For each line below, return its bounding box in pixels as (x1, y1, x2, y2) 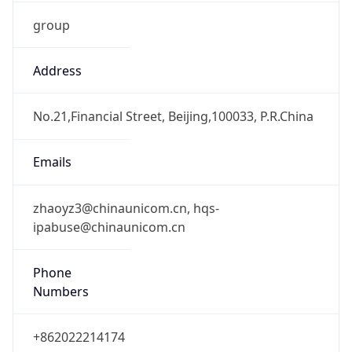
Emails (32, 153, 71, 171)
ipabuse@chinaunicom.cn (32, 218, 185, 236)
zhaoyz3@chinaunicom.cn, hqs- (32, 199, 219, 217)
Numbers (32, 282, 89, 300)
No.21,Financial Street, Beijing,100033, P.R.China (32, 108, 313, 126)
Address (32, 61, 82, 79)
